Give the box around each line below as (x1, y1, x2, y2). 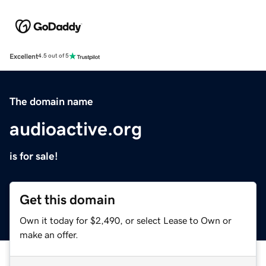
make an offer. (20, 229, 78, 239)
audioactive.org (9, 119, 142, 138)
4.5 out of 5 (38, 53, 69, 59)
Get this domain (20, 192, 115, 207)
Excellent (9, 52, 38, 60)
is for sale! (9, 150, 58, 161)
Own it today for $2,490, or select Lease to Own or (20, 215, 232, 225)
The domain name (9, 96, 93, 107)
